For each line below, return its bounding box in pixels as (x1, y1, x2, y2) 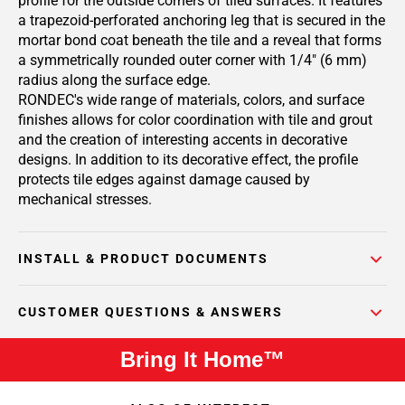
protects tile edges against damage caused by (18, 171, 310, 188)
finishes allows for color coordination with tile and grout (18, 111, 372, 128)
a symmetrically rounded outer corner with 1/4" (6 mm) (18, 52, 367, 69)
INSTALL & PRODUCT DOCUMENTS (18, 251, 268, 266)
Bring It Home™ (120, 347, 285, 372)
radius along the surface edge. (18, 71, 211, 89)
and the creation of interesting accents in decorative (18, 131, 347, 148)
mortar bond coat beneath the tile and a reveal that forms (18, 32, 381, 49)
